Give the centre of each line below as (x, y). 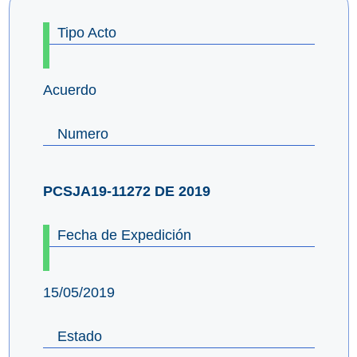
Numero (82, 133)
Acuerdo (69, 90)
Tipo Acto (86, 32)
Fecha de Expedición (124, 235)
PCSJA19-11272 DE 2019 (126, 191)
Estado (79, 336)
